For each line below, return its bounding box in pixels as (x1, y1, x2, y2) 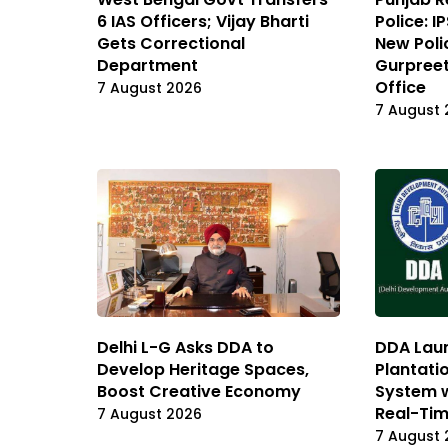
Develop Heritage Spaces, (97, 358, 309, 382)
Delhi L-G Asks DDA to (97, 336, 274, 360)
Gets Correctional (97, 31, 245, 55)
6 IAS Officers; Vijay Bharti (97, 9, 309, 33)
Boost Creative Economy (97, 380, 301, 404)
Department (97, 53, 198, 77)
